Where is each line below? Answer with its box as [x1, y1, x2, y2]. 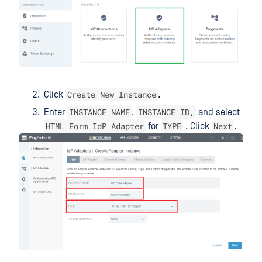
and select [196, 107, 240, 118]
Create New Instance [67, 89, 156, 101]
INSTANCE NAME [69, 106, 130, 118]
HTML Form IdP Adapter [46, 120, 144, 132]
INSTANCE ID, [138, 106, 194, 118]
